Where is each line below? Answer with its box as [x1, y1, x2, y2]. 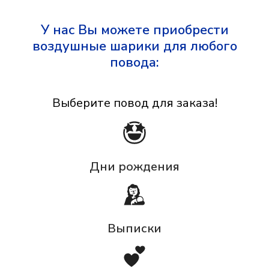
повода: [110, 53, 159, 72]
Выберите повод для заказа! [52, 95, 217, 112]
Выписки [107, 220, 162, 237]
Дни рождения [89, 159, 180, 175]
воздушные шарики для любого [32, 37, 237, 56]
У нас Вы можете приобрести [40, 21, 229, 40]
